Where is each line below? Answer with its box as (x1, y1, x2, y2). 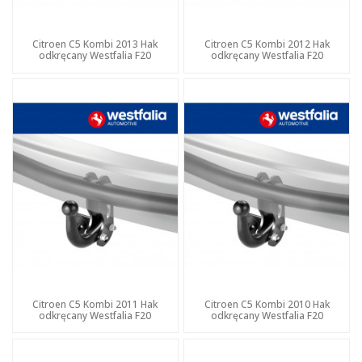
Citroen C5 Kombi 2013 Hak (32, 37, 158, 52)
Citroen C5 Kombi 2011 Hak (32, 297, 158, 311)
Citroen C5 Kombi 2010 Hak (204, 297, 330, 311)
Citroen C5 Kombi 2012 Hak (204, 37, 330, 52)
